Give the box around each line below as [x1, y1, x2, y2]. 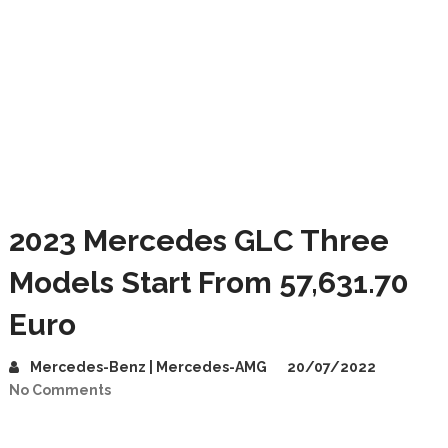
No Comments [8, 382, 111, 398]
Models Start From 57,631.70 [8, 265, 409, 300]
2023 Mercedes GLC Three [8, 223, 389, 258]
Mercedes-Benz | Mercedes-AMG [29, 359, 267, 375]
